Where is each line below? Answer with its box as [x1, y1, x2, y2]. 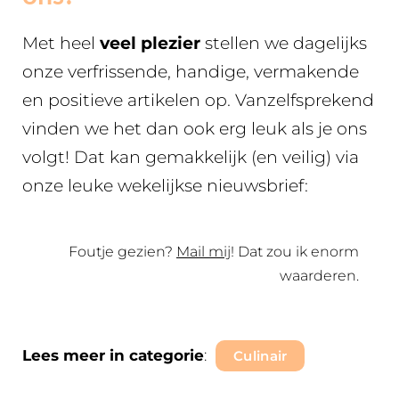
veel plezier [100, 33, 200, 53]
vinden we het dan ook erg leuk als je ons [22, 118, 367, 139]
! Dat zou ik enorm [231, 242, 359, 260]
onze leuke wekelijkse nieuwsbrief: [22, 175, 308, 196]
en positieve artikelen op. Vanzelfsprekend [22, 90, 374, 110]
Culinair [233, 346, 288, 364]
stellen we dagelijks [200, 33, 367, 53]
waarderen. [280, 266, 359, 284]
